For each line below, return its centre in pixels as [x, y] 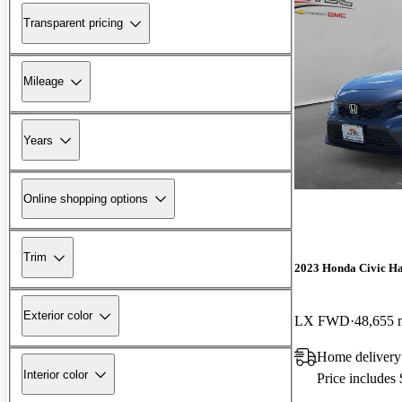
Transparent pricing [73, 23]
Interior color [56, 374]
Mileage [44, 82]
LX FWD [322, 320]
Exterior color [58, 316]
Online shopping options [86, 198]
